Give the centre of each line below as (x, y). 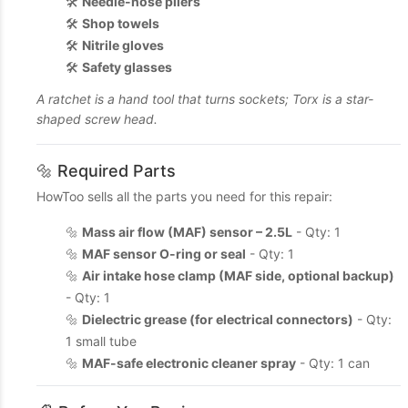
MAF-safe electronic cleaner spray (189, 363)
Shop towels (121, 23)
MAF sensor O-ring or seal (164, 254)
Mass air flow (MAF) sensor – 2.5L (187, 232)
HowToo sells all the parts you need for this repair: (184, 196)
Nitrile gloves (123, 45)
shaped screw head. (97, 119)
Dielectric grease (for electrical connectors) (218, 319)
